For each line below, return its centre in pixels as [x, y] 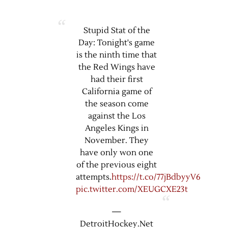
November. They [117, 140]
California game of [117, 91]
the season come [117, 104]
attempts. [94, 177]
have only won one [117, 152]
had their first [117, 79]
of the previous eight [117, 165]
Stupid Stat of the [117, 30]
